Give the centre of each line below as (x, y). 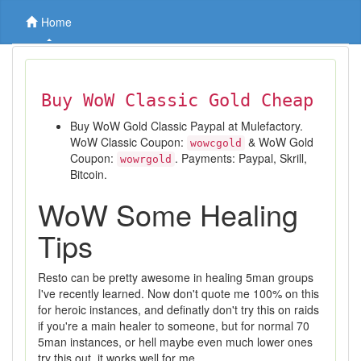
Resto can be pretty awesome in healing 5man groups (176, 277)
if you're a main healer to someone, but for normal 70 (174, 326)
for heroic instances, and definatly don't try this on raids (178, 309)
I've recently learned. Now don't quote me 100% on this (178, 293)
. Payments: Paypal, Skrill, (241, 158)
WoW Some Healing (168, 214)
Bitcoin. (89, 174)
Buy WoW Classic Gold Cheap (177, 100)
